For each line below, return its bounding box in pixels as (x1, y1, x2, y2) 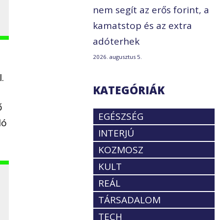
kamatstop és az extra (93, 19, 192, 32)
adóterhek (93, 35, 140, 48)
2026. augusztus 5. (93, 53, 142, 61)
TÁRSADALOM (98, 193, 161, 207)
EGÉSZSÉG (98, 110, 144, 123)
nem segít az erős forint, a (93, 3, 210, 17)
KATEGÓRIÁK (93, 82, 165, 98)
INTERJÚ (98, 127, 135, 140)
